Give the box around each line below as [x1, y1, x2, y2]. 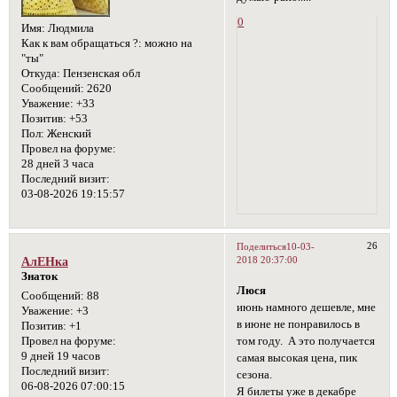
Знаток [20, 269, 58, 283]
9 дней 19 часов [20, 350, 100, 362]
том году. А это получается [237, 334, 376, 347]
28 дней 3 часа [20, 157, 94, 170]
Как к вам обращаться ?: [20, 36, 142, 50]
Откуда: [20, 66, 60, 80]
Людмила [44, 21, 94, 35]
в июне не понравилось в [237, 317, 361, 331]
